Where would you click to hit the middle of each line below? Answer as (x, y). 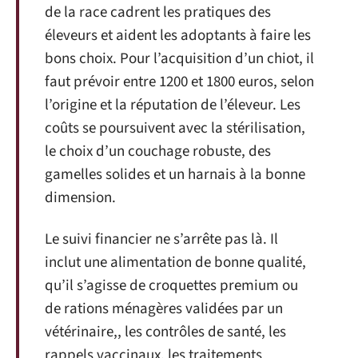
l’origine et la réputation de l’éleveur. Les (173, 105)
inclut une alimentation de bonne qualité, (175, 262)
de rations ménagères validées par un (164, 308)
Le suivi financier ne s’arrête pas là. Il (161, 239)
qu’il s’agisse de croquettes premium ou (171, 285)
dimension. (80, 198)
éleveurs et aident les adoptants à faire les (178, 36)
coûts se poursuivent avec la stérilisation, (175, 129)
